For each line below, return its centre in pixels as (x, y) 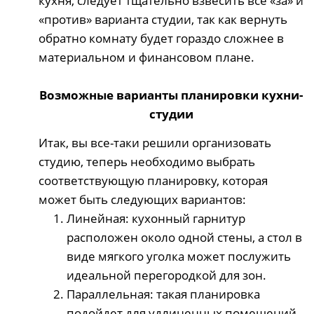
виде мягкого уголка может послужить (179, 256)
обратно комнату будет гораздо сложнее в (161, 38)
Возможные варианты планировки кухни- (171, 95)
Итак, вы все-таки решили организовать (155, 142)
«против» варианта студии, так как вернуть (163, 19)
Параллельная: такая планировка (163, 294)
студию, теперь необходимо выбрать (147, 161)
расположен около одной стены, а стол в (184, 237)
